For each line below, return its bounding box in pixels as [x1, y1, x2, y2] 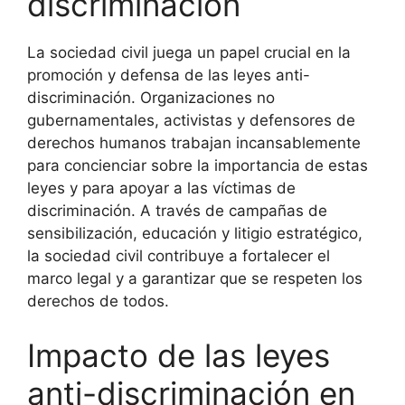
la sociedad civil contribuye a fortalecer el [27, 247, 330, 265]
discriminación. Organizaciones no [27, 89, 275, 107]
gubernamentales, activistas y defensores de [27, 111, 355, 129]
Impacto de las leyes [27, 335, 330, 374]
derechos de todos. [27, 292, 169, 310]
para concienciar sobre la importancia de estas [27, 156, 368, 174]
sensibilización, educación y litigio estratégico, [27, 224, 363, 242]
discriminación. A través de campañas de [27, 202, 327, 220]
